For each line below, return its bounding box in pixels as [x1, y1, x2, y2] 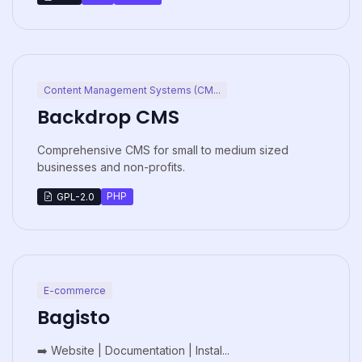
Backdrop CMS [37, 103, 179, 130]
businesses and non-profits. [37, 159, 185, 174]
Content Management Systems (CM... [43, 83, 221, 96]
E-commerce [43, 284, 106, 297]
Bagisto [37, 303, 110, 330]
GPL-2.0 [56, 190, 95, 203]
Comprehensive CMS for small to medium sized [37, 142, 288, 157]
